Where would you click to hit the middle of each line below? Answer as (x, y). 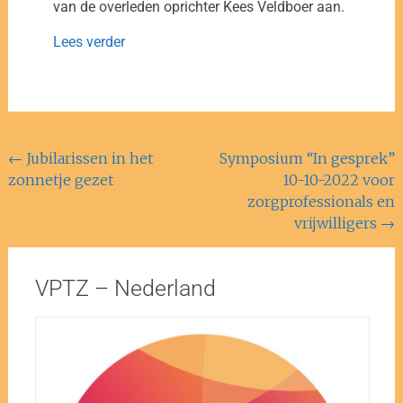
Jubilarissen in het (87, 158)
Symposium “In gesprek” (308, 158)
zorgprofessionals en (322, 201)
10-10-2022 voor (339, 179)
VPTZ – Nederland (125, 288)
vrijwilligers (338, 223)
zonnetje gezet (60, 179)
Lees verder (89, 41)
